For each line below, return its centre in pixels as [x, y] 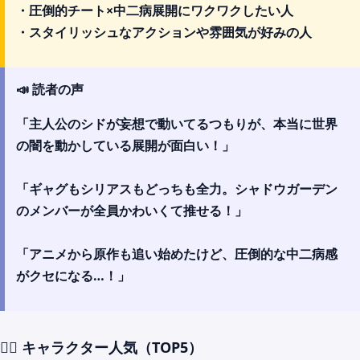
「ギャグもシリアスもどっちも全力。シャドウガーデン [177, 188]
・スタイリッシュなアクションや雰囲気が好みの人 [164, 32]
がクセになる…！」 [73, 275]
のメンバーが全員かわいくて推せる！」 [132, 210]
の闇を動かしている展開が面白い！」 [125, 145]
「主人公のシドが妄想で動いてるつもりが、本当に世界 [177, 123]
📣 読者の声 [50, 89]
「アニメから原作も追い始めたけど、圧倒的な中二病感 [177, 254]
